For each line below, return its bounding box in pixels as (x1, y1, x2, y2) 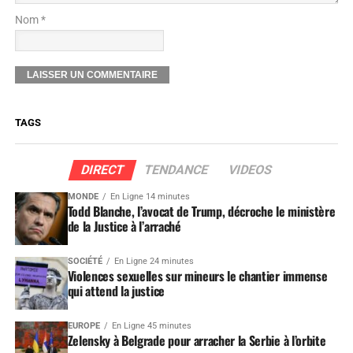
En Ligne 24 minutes (113, 255, 194, 266)
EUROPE (67, 320, 100, 331)
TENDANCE (142, 162, 210, 177)
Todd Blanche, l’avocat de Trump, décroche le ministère (67, 201, 336, 221)
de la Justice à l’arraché (67, 216, 181, 236)
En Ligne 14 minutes (110, 191, 190, 202)
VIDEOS (226, 162, 274, 177)
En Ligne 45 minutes (111, 320, 191, 331)
